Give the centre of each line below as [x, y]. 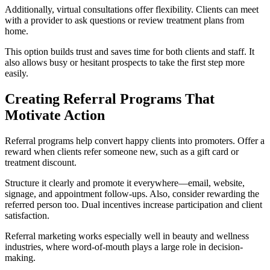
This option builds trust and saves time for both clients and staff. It [130, 52]
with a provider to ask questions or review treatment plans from [124, 20]
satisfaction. [27, 216]
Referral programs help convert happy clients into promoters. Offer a [135, 141]
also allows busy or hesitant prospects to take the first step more [125, 63]
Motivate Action [55, 115]
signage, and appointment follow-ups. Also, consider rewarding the [132, 194]
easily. [17, 74]
